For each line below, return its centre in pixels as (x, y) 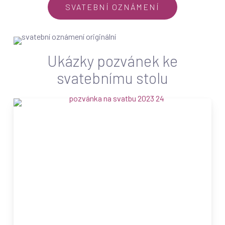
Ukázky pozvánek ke (112, 61)
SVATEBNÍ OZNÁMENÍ (112, 7)
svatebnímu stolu (112, 78)
